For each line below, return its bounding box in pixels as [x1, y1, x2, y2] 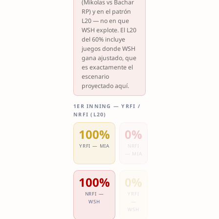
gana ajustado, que [81, 54, 136, 63]
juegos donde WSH [81, 44, 135, 53]
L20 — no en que [81, 17, 129, 25]
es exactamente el [81, 63, 133, 72]
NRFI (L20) [73, 110, 107, 118]
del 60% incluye [81, 35, 125, 44]
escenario [81, 72, 109, 81]
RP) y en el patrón [81, 7, 131, 16]
